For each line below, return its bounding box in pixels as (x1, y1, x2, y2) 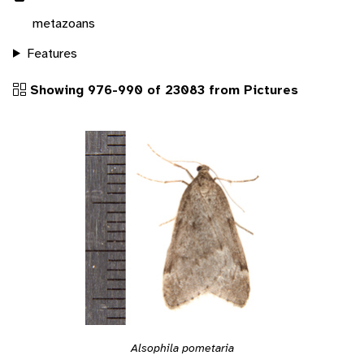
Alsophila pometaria (130, 340, 234, 355)
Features (26, 44, 77, 62)
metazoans (32, 14, 95, 32)
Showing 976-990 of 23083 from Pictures (26, 80, 298, 98)
